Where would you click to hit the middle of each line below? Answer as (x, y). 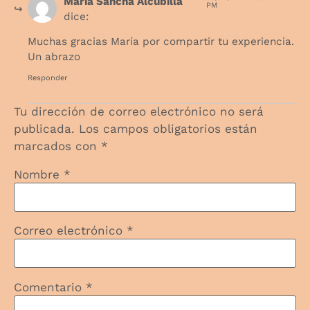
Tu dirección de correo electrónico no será (139, 112)
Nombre (39, 175)
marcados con (57, 146)
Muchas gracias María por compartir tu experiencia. (161, 42)
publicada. (44, 129)
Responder (47, 78)
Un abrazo (54, 57)
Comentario (50, 287)
